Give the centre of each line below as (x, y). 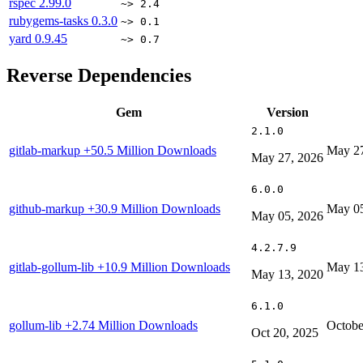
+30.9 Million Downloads (154, 208)
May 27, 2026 (287, 157)
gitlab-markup (46, 150)
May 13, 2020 (287, 274)
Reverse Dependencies (99, 75)
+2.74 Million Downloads (131, 325)
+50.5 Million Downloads (150, 150)
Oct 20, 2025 (285, 332)
